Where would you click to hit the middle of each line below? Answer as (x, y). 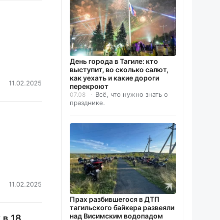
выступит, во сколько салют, (119, 69)
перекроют (89, 86)
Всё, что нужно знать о (132, 94)
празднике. (87, 102)
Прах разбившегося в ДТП (115, 199)
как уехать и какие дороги (114, 78)
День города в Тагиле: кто (114, 61)
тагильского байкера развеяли (122, 208)
